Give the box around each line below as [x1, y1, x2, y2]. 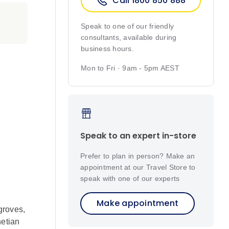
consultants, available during [81, 33, 177, 42]
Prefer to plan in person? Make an [80, 151, 195, 160]
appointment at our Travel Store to [80, 163, 196, 171]
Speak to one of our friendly [81, 22, 174, 31]
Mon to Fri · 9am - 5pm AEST [81, 64, 179, 73]
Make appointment [97, 197, 178, 209]
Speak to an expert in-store [80, 129, 196, 142]
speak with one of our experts [80, 174, 180, 182]
